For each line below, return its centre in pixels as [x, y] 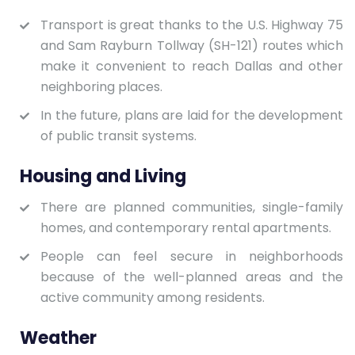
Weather [58, 338]
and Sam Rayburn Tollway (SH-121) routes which [192, 45]
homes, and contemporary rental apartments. [186, 227]
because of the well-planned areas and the [192, 277]
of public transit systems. [118, 136]
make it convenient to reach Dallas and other [192, 66]
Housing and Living [103, 176]
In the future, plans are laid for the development [192, 115]
